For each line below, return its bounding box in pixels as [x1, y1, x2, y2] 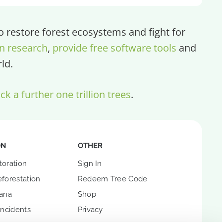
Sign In [77, 159, 102, 168]
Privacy [77, 205, 103, 214]
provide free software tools [52, 40, 176, 55]
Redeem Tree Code [77, 174, 148, 183]
